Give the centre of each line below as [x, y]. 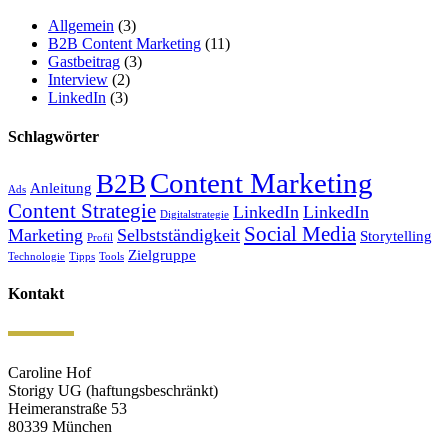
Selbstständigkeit [178, 235]
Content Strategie [82, 211]
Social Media [300, 234]
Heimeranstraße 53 [67, 409]
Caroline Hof [49, 373]
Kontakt [36, 294]
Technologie [36, 257]
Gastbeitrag [84, 61]
